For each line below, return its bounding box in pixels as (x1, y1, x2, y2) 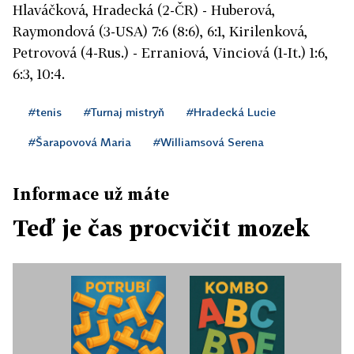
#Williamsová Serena (153, 135, 264, 149)
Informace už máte (13, 184, 169, 204)
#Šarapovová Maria (28, 135, 131, 149)
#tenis (28, 105, 62, 119)
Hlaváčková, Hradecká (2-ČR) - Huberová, (13, 2, 275, 19)
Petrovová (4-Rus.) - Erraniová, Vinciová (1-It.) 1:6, (13, 44, 328, 62)
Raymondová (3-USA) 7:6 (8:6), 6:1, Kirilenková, (13, 23, 307, 40)
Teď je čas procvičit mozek (13, 215, 310, 242)
